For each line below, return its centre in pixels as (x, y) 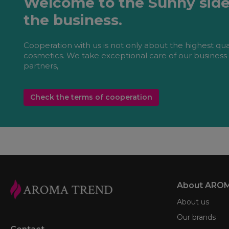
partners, (41, 65)
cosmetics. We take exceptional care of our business (125, 55)
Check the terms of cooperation (91, 97)
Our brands (196, 217)
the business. (73, 20)
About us (193, 202)
